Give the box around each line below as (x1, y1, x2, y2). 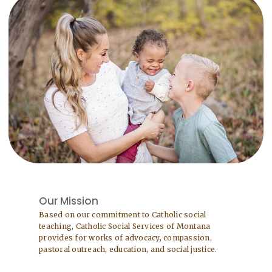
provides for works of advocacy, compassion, (39, 233, 212, 243)
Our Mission (39, 194, 98, 209)
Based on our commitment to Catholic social (39, 210, 206, 220)
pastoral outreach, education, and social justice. (39, 245, 217, 254)
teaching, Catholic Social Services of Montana (39, 222, 211, 231)
